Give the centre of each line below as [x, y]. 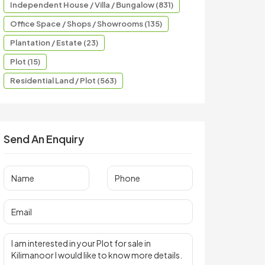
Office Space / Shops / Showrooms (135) [86, 24]
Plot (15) [25, 62]
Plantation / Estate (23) [54, 43]
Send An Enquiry [44, 139]
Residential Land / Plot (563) [63, 80]
